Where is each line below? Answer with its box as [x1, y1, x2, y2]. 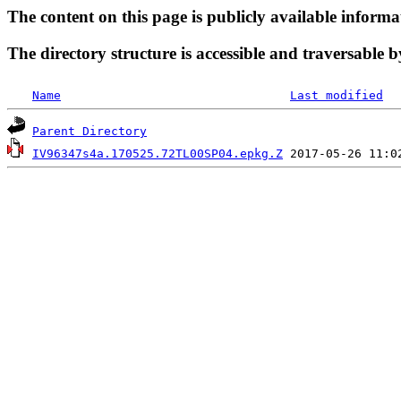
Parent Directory [32, 124, 147, 139]
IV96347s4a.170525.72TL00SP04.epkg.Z [32, 147, 283, 161]
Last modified [290, 89, 383, 103]
